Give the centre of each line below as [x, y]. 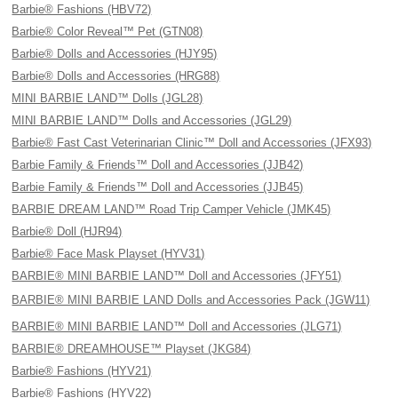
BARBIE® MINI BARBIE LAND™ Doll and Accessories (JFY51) [177, 276]
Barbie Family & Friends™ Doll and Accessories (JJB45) [158, 187]
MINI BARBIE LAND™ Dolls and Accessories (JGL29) [152, 120]
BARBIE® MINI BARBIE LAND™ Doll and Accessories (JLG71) [177, 326]
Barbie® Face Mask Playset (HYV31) [108, 254]
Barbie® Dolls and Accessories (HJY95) [115, 54]
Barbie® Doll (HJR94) [67, 231]
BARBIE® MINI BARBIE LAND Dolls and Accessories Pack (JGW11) [191, 300]
